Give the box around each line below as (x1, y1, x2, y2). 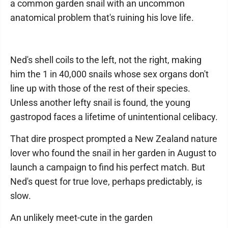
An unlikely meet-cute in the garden (10, 212, 153, 223)
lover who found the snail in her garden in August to (10, 148, 216, 158)
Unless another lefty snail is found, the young (10, 97, 190, 108)
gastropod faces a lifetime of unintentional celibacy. (10, 111, 218, 122)
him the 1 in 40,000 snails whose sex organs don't (10, 69, 209, 79)
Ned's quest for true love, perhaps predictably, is (10, 176, 202, 187)
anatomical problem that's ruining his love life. (10, 12, 194, 23)
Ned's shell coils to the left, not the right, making (10, 54, 202, 65)
